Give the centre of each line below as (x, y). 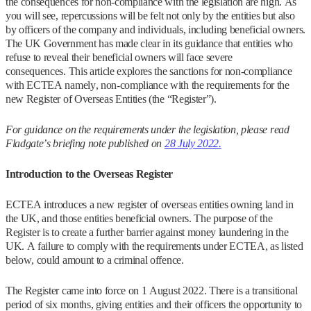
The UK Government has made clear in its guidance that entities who (149, 44)
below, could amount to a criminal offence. (95, 260)
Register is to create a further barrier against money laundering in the (147, 233)
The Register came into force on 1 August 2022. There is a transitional (152, 291)
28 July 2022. (193, 144)
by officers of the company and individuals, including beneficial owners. (155, 30)
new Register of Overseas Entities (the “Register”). (111, 99)
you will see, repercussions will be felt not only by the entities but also (150, 16)
